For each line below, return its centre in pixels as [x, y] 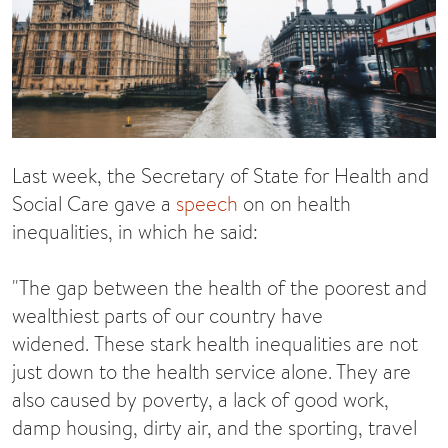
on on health [294, 203]
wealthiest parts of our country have [167, 315]
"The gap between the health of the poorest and [219, 287]
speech [207, 203]
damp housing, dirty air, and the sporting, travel [214, 427]
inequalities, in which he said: [135, 231]
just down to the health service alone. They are [211, 371]
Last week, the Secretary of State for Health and [220, 175]
